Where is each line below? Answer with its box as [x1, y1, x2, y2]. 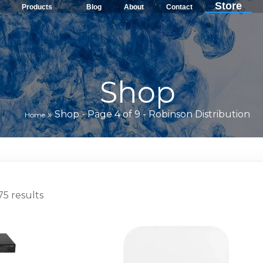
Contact [166, 3, 193, 11]
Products [21, 3, 52, 11]
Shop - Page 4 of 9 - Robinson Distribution [55, 108, 250, 120]
